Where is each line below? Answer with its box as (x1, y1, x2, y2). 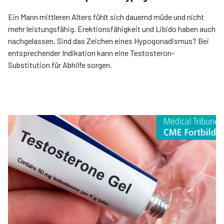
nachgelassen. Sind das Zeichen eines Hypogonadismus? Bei (8, 36, 209, 46)
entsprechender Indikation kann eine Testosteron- (8, 48, 174, 58)
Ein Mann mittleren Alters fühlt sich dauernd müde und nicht (8, 12, 204, 22)
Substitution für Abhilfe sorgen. (8, 60, 112, 70)
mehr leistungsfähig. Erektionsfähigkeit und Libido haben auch (8, 24, 215, 34)
